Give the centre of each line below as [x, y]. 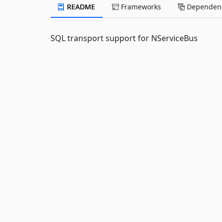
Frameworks [140, 7]
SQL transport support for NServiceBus [124, 38]
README [80, 7]
